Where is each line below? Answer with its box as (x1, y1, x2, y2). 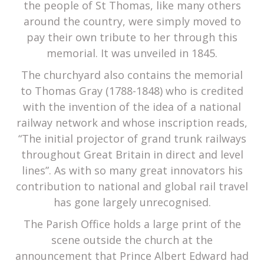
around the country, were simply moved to (23, 14, 241, 29)
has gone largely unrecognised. (53, 195, 211, 210)
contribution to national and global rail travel (16, 179, 248, 194)
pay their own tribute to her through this (27, 30, 237, 45)
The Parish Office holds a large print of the (23, 217, 241, 232)
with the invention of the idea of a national (23, 100, 241, 114)
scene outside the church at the (51, 233, 213, 247)
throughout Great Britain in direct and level (21, 147, 243, 162)
